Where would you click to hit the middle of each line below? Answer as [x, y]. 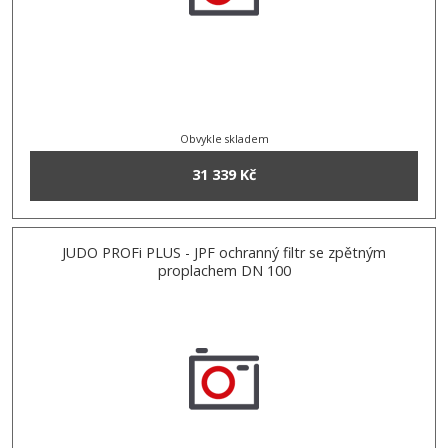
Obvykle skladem [224, 138]
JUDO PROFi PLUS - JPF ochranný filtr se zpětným [224, 252]
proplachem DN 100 [224, 270]
